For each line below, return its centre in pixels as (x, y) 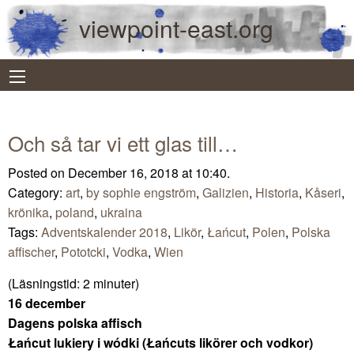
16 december (47, 303)
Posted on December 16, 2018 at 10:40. (119, 172)
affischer (31, 251)
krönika (28, 212)
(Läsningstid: (45, 283)
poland (75, 212)
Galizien (226, 192)
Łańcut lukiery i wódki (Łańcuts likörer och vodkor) (160, 342)
